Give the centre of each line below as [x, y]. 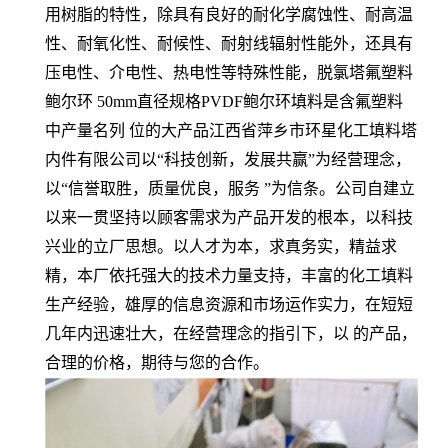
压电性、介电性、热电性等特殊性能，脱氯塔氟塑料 [229, 72]
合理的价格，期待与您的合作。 [157, 362]
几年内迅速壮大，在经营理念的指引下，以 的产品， [231, 333]
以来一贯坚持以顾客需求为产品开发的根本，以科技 [229, 217]
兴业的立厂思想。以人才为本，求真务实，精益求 [221, 246]
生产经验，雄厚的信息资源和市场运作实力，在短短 [229, 304]
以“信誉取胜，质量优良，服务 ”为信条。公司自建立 [230, 188]
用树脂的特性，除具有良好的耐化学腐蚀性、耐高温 [229, 14]
